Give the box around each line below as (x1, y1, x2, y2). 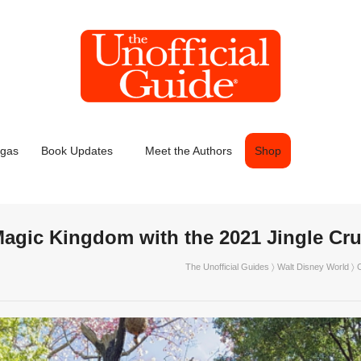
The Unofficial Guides (185, 262, 269, 272)
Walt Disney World (277, 262, 349, 272)
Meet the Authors (145, 144, 232, 157)
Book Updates (41, 144, 113, 157)
